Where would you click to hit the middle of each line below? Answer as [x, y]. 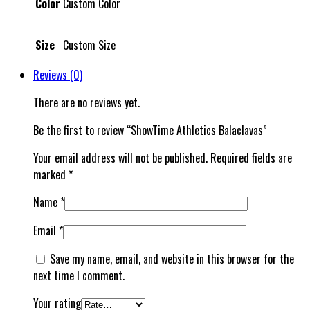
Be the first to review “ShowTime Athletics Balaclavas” [150, 130]
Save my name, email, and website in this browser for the [172, 258]
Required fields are [251, 157]
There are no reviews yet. [86, 102]
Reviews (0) [58, 74]
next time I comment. [79, 275]
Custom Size [89, 45]
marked [51, 174]
